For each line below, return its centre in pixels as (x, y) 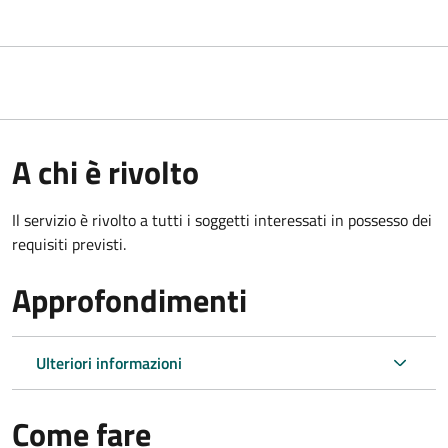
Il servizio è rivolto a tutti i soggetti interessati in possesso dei (222, 219)
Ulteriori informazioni (109, 362)
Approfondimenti (129, 299)
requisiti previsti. (69, 243)
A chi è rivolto (105, 171)
